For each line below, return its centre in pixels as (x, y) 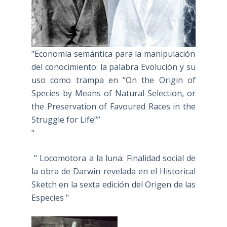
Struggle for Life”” (66, 120)
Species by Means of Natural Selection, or (113, 93)
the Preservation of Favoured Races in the (113, 107)
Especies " (50, 198)
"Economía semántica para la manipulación (113, 54)
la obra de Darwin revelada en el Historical (113, 172)
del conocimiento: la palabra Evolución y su (113, 67)
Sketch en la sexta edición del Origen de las (113, 185)
